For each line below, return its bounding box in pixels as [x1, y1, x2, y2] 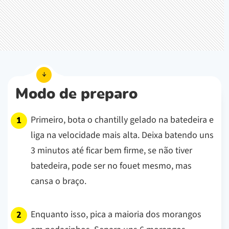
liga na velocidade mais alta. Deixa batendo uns [31, 128, 214, 142]
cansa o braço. [31, 174, 86, 188]
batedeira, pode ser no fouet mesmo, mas [31, 159, 192, 172]
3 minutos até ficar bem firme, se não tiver [31, 144, 192, 157]
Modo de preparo [15, 86, 138, 102]
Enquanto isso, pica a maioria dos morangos [31, 208, 201, 221]
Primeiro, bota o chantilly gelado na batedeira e [31, 113, 214, 126]
